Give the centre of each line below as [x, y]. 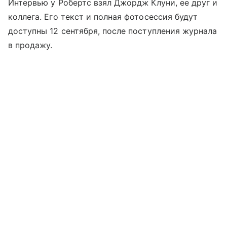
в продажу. [30, 45]
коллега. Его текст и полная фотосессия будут [103, 17]
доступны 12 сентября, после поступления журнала [113, 31]
